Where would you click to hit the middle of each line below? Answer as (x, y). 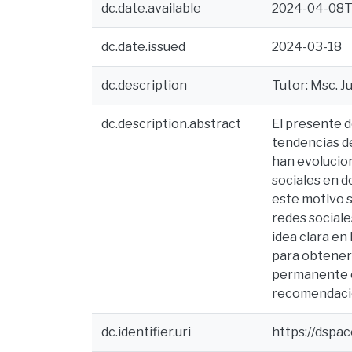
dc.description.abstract (171, 124)
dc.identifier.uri (146, 332)
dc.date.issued (143, 47)
